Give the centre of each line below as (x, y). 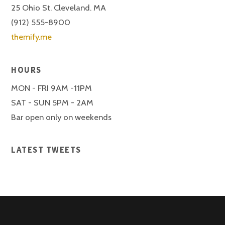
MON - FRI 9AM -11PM (52, 88)
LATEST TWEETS (46, 150)
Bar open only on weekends (62, 117)
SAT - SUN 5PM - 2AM (52, 103)
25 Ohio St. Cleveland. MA (59, 8)
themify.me (32, 37)
